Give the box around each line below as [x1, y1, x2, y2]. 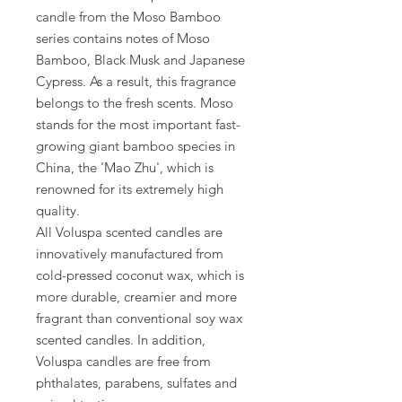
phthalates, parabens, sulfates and [36, 373, 237, 391]
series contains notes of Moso [36, 29, 210, 47]
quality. [36, 201, 80, 219]
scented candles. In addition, [36, 330, 205, 348]
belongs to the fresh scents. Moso [36, 93, 233, 111]
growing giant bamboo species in [36, 136, 235, 154]
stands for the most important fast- [36, 115, 240, 133]
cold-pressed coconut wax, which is [36, 266, 244, 284]
